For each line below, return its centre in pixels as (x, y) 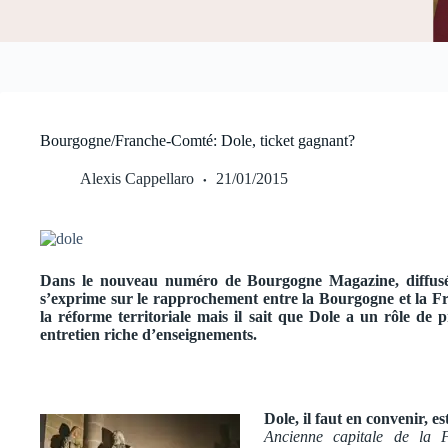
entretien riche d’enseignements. (148, 334)
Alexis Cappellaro (137, 179)
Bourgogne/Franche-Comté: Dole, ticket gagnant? (197, 141)
